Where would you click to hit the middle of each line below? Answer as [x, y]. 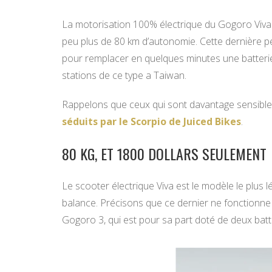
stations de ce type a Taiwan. [124, 76]
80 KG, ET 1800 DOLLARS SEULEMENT [164, 154]
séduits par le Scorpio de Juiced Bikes [151, 122]
